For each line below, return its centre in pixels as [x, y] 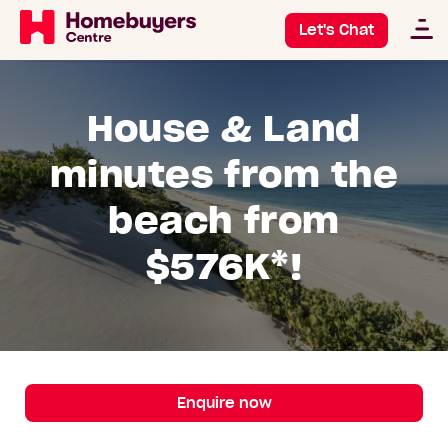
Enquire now [224, 403]
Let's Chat [336, 30]
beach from [224, 219]
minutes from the [224, 173]
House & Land [224, 127]
